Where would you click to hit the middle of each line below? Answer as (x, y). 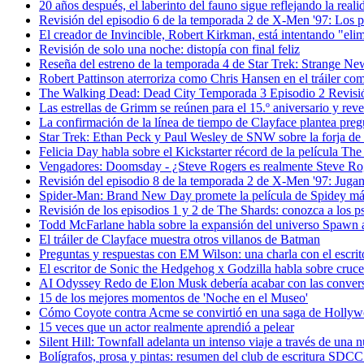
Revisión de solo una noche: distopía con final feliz (169, 49)
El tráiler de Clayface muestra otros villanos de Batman (180, 239)
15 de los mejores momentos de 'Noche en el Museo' (173, 297)
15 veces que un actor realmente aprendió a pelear (167, 327)
